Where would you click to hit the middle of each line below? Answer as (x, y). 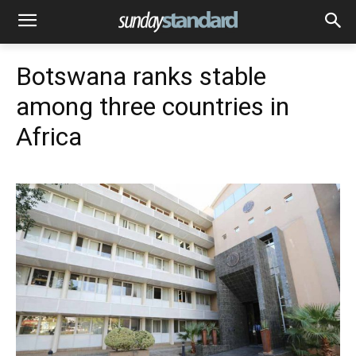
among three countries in (153, 106)
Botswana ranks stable (141, 76)
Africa (49, 137)
